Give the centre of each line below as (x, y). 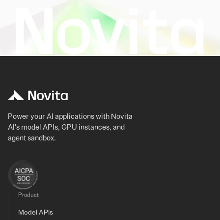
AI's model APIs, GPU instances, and (66, 128)
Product (28, 195)
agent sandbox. (32, 138)
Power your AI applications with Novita (70, 117)
